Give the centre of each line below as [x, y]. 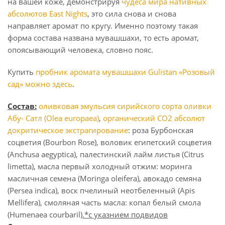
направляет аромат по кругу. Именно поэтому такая [103, 26]
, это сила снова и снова [132, 14]
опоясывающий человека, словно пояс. [80, 50]
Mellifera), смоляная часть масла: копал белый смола [104, 202]
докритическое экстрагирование [68, 130]
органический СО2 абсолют [154, 118]
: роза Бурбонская [161, 130]
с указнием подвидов [128, 214]
